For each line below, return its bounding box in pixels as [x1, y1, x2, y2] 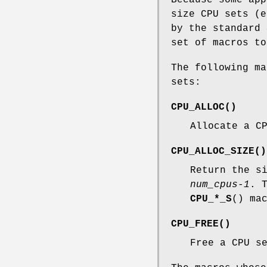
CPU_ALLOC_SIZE [171, 145, 254, 157]
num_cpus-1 [190, 179, 250, 190]
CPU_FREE [171, 218, 219, 229]
